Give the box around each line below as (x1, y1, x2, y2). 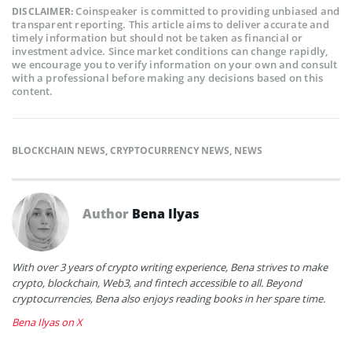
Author (82, 204, 132, 222)
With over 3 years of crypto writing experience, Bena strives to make (12, 259, 328, 274)
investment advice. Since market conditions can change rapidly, (12, 43, 328, 58)
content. (12, 83, 53, 98)
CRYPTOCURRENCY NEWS (110, 143, 229, 157)
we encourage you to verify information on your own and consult (12, 57, 338, 71)
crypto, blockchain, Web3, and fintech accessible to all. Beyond (12, 275, 302, 290)
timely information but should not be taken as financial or (12, 30, 303, 45)
